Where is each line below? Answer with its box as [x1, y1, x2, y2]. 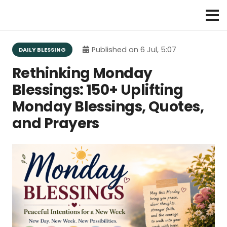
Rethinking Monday [12, 63, 153, 84]
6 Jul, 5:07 [140, 45, 177, 55]
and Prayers [12, 113, 99, 134]
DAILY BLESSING [19, 45, 66, 54]
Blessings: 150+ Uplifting [12, 80, 183, 100]
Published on [92, 45, 141, 55]
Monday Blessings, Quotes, [12, 97, 204, 117]
